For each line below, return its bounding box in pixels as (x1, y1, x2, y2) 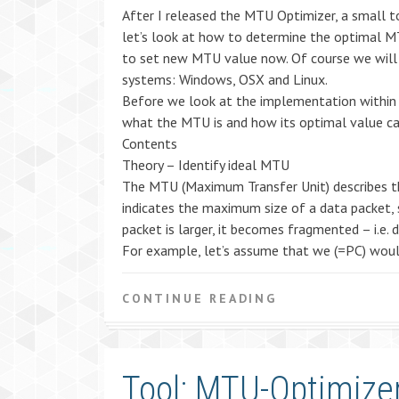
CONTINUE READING (122, 290, 277, 306)
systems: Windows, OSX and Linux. (122, 70, 328, 88)
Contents (122, 134, 177, 152)
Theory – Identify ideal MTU (122, 156, 289, 174)
